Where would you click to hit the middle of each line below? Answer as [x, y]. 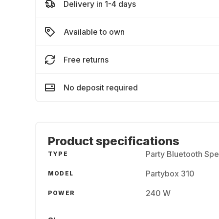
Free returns [86, 60]
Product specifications [114, 141]
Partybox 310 [170, 174]
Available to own [94, 32]
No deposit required [101, 88]
